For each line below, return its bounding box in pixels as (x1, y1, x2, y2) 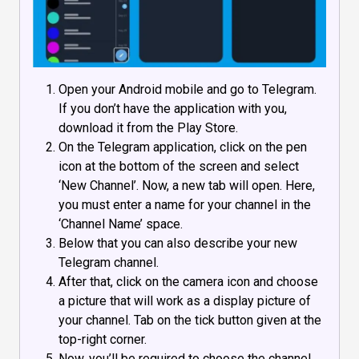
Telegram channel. (58, 255, 159, 271)
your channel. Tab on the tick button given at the (58, 313, 321, 329)
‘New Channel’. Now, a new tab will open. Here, (58, 178, 315, 194)
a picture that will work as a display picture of (58, 293, 311, 309)
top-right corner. (58, 332, 147, 348)
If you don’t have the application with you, (58, 101, 287, 117)
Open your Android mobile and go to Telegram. (58, 82, 317, 98)
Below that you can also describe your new (58, 236, 297, 252)
